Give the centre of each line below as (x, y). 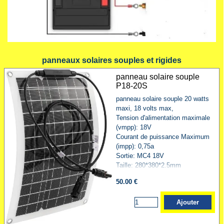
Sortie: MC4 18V (140, 155)
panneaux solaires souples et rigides (112, 60)
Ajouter (188, 202)
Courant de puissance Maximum (162, 136)
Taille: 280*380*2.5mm (148, 165)
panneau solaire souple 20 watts (162, 98)
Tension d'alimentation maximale (163, 117)
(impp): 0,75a (135, 146)
